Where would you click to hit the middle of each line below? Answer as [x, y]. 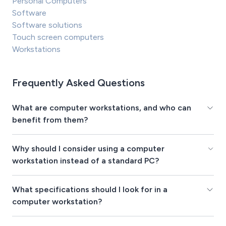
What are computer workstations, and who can [102, 108]
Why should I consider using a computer [88, 149]
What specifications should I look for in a [90, 190]
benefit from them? [50, 120]
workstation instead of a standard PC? [86, 161]
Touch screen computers [58, 37]
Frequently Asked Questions [78, 83]
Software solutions [47, 25]
